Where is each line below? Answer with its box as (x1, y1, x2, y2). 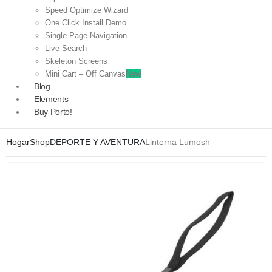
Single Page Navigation (45, 30, 127, 40)
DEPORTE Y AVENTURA (50, 137, 145, 147)
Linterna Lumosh (145, 137, 210, 147)
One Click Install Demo (45, 18, 126, 27)
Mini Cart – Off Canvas (45, 69, 126, 78)
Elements (34, 93, 69, 104)
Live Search (45, 43, 87, 53)
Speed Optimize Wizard (45, 5, 128, 15)
